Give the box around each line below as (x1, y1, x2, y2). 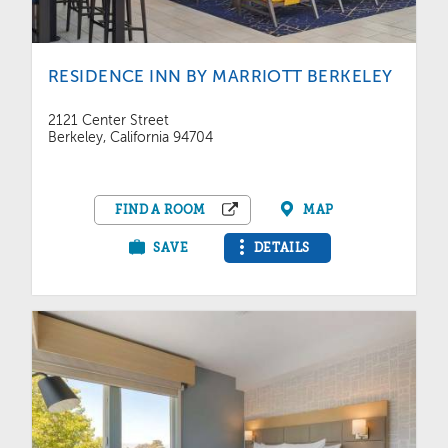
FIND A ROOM (115, 203, 206, 217)
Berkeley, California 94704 (48, 131, 213, 145)
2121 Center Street (48, 114, 169, 128)
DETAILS (253, 241, 310, 255)
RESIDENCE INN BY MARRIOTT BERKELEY (48, 68, 393, 86)
